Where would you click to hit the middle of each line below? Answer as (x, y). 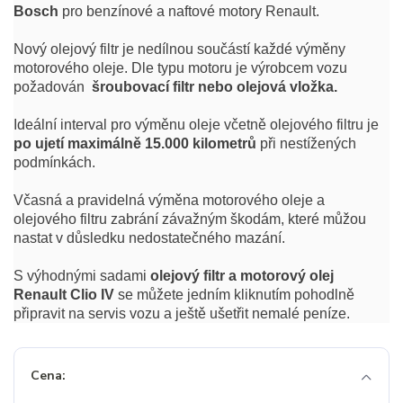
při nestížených (306, 144)
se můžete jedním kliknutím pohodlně (234, 295)
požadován (53, 87)
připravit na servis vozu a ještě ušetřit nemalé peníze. (182, 314)
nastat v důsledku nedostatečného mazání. (149, 238)
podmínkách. (54, 163)
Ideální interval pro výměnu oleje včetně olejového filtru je (196, 125)
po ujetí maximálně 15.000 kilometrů (135, 144)
